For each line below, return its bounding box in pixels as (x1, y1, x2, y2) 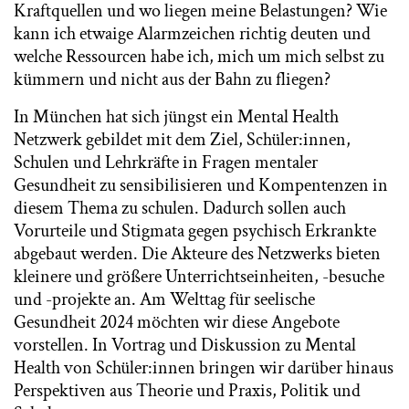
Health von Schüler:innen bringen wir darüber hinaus (14, 356, 393, 380)
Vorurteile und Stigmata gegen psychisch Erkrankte (14, 219, 376, 243)
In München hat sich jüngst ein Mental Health (14, 105, 339, 129)
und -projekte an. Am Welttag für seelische (14, 288, 315, 311)
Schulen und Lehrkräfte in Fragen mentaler (14, 151, 318, 174)
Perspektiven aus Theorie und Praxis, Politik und (14, 379, 361, 403)
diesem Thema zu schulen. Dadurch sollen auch (14, 196, 346, 220)
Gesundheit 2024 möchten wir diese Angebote (14, 310, 340, 334)
